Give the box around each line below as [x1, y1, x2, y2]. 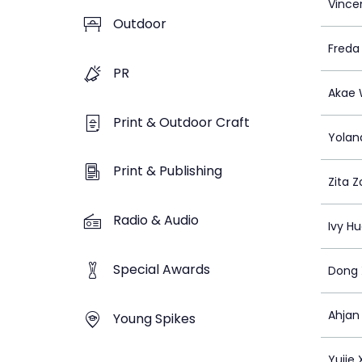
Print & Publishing [113, 162, 222, 181]
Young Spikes [113, 309, 196, 328]
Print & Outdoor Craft [113, 112, 250, 132]
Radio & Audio [113, 211, 199, 230]
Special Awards [113, 259, 210, 279]
